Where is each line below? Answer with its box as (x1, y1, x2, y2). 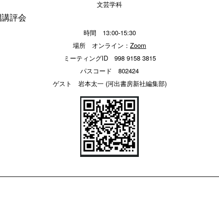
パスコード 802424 (80, 66, 139, 75)
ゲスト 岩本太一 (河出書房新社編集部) (52, 79, 167, 88)
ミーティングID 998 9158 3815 (63, 53, 156, 63)
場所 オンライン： (73, 41, 130, 50)
